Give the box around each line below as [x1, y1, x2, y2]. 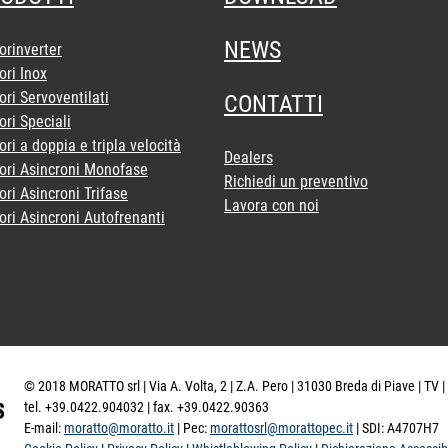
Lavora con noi [224, 196, 319, 215]
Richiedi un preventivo [224, 172, 368, 191]
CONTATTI [224, 90, 323, 118]
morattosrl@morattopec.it [210, 420, 353, 436]
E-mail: [24, 420, 64, 436]
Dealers [224, 148, 273, 167]
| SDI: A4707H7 [353, 420, 439, 436]
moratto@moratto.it [64, 420, 174, 436]
